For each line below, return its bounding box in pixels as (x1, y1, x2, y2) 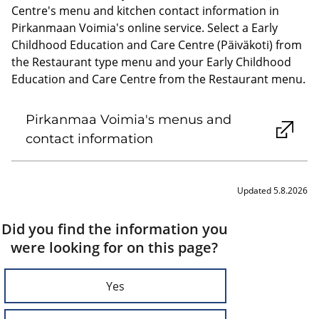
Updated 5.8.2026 (237, 184, 308, 197)
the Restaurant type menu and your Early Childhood (11, 54, 291, 70)
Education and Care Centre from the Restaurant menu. (11, 71, 305, 87)
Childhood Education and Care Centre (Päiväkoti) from (11, 37, 302, 53)
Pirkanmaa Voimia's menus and (26, 112, 231, 127)
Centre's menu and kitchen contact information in (11, 3, 279, 19)
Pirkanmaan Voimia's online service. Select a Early (11, 20, 278, 36)
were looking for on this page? (11, 238, 218, 257)
